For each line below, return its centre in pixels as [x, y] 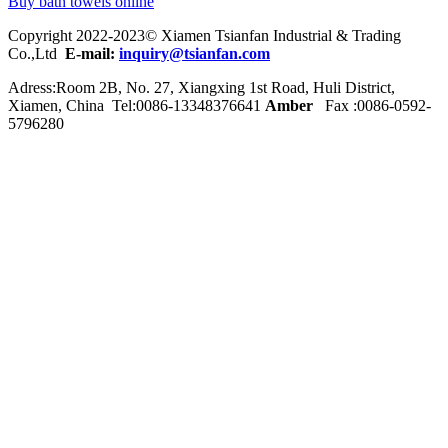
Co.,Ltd [36, 53]
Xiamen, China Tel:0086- [90, 105]
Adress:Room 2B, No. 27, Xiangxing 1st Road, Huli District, [201, 87]
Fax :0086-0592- [374, 105]
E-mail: [92, 53]
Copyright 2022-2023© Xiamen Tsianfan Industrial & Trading [204, 35]
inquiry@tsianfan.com [194, 53]
